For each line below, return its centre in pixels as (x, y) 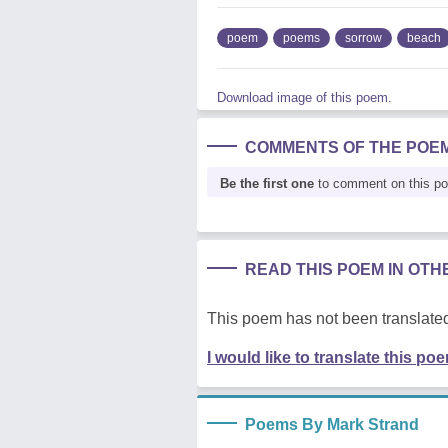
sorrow (363, 37)
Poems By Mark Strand (332, 424)
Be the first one (267, 183)
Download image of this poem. (304, 97)
